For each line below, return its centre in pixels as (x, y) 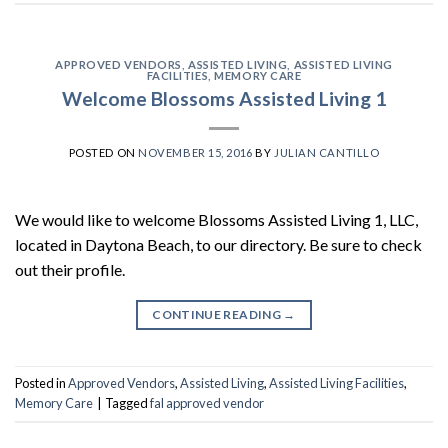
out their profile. (70, 269)
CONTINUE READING (218, 314)
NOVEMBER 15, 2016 (195, 152)
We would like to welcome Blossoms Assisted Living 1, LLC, (216, 219)
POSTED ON (103, 152)
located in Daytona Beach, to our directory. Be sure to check (218, 244)
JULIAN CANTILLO (326, 152)
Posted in (41, 383)
